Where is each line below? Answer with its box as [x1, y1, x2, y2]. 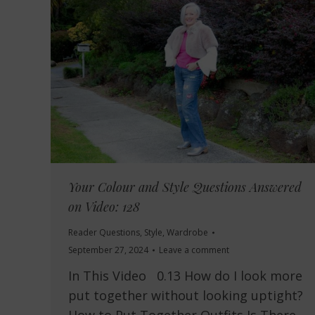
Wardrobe [167, 226, 208, 239]
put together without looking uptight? [68, 287, 303, 304]
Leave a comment [159, 244, 229, 257]
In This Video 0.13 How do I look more [68, 267, 302, 285]
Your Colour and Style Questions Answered [68, 179, 302, 196]
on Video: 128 [68, 198, 140, 216]
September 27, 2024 [68, 244, 148, 257]
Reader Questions [68, 226, 140, 239]
